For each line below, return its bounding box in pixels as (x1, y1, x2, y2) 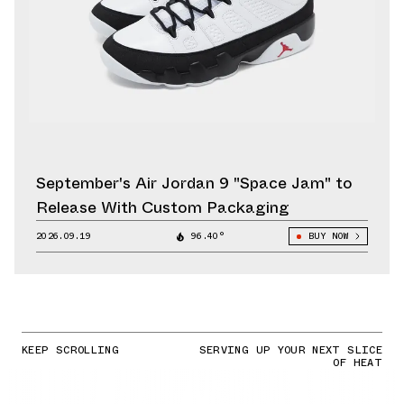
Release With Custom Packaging (36, 196, 289, 220)
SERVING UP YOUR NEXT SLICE (198, 342, 382, 359)
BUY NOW (308, 229, 348, 243)
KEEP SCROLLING (22, 342, 120, 359)
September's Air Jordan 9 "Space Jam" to (36, 171, 353, 196)
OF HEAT (333, 354, 382, 372)
